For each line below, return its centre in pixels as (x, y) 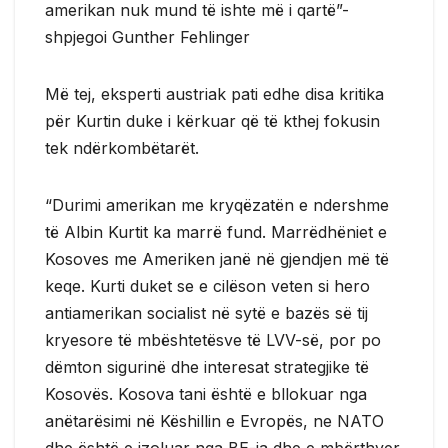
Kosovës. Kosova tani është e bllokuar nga (206, 393)
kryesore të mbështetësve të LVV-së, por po (213, 339)
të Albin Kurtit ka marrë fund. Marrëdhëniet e (216, 231)
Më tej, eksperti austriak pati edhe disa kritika (214, 93)
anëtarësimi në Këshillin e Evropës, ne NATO (214, 420)
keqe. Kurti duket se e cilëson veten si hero (207, 285)
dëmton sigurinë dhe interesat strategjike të (207, 366)
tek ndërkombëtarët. (122, 147)
